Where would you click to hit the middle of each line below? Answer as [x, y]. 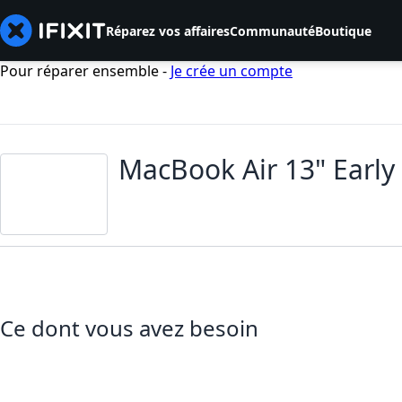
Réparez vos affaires [168, 31]
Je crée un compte [232, 71]
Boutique [343, 31]
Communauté [272, 31]
